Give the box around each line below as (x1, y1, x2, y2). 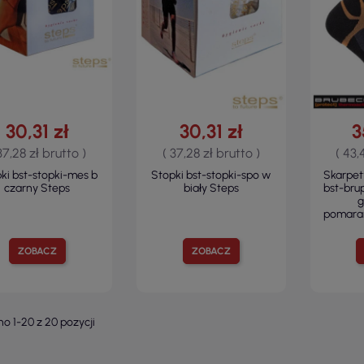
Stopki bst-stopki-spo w (151, 168, 271, 183)
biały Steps (183, 181, 239, 196)
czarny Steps (4, 181, 71, 196)
